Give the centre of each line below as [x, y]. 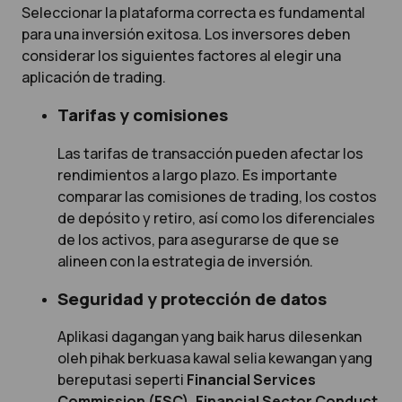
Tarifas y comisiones [143, 115]
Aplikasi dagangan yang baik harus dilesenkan [210, 337]
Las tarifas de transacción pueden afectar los [210, 153]
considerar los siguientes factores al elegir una [181, 55]
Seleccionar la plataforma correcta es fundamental [193, 12]
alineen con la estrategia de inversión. [185, 261]
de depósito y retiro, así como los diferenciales [216, 218]
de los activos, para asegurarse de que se [198, 239]
